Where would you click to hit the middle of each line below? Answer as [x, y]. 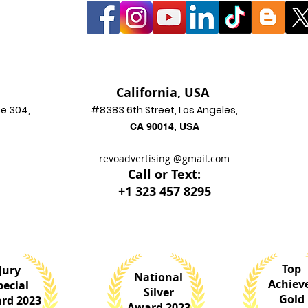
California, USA [164, 92]
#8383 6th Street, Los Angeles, [164, 110]
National [158, 277]
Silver [158, 292]
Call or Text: [164, 174]
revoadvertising [136, 158]
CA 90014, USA [164, 126]
